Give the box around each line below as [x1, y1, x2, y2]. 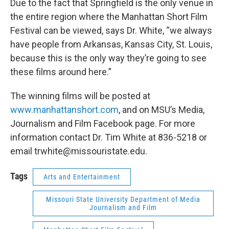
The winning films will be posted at [10, 90, 150, 102]
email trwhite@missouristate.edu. [10, 146, 147, 157]
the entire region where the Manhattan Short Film [10, 11, 208, 22]
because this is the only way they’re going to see [10, 53, 207, 64]
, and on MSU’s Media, [119, 104, 204, 116]
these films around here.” [10, 66, 111, 78]
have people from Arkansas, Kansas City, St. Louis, [10, 39, 212, 50]
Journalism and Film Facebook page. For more [10, 118, 195, 129]
